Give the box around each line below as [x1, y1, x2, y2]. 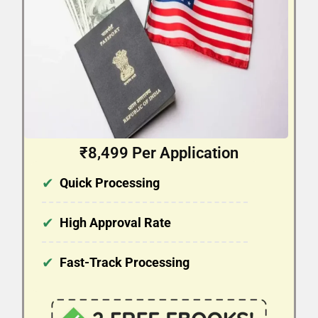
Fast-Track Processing [60, 254, 190, 270]
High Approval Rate [60, 214, 172, 230]
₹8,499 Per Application [79, 143, 238, 162]
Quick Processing [60, 175, 160, 190]
